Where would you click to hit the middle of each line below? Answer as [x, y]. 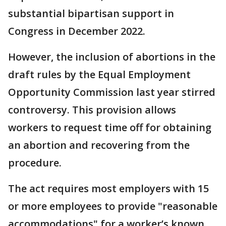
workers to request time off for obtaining [110, 127]
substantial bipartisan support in [91, 13]
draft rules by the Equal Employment [99, 74]
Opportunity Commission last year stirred [112, 92]
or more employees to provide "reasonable [113, 206]
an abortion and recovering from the [99, 145]
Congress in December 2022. [78, 31]
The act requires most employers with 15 [108, 188]
